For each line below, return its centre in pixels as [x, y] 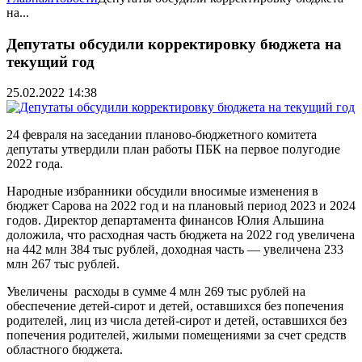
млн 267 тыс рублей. [66, 264]
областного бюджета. [68, 350]
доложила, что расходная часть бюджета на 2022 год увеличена [181, 235]
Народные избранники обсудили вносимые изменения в [162, 192]
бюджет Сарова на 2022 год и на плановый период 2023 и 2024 [181, 206]
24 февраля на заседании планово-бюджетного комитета [162, 135]
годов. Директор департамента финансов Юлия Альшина [165, 221]
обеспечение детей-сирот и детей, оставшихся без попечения [175, 306]
